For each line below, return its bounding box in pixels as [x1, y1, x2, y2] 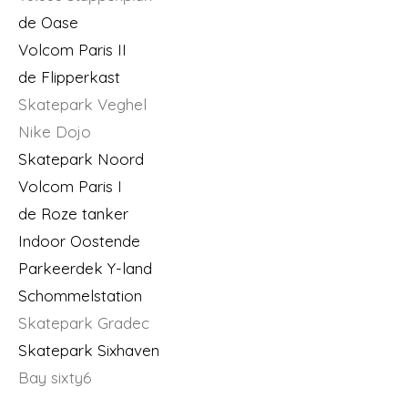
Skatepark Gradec [18, 313, 154, 332]
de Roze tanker [18, 204, 128, 223]
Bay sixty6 [18, 368, 109, 387]
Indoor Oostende [18, 231, 154, 250]
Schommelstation [18, 286, 142, 305]
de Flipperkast [18, 67, 157, 87]
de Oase [18, 13, 165, 32]
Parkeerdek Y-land [18, 259, 152, 278]
